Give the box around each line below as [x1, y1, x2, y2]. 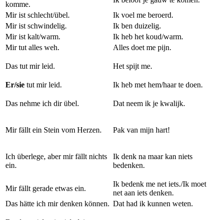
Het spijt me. [113, 62, 152, 70]
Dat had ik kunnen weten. [113, 199, 193, 208]
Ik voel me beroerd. [113, 11, 173, 19]
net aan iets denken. [113, 189, 174, 197]
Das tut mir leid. [5, 62, 55, 70]
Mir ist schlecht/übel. [5, 11, 70, 19]
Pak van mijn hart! [113, 126, 170, 134]
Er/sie [5, 81, 25, 89]
